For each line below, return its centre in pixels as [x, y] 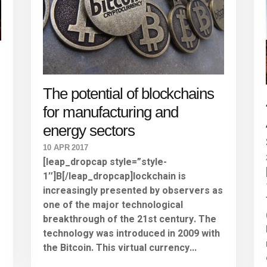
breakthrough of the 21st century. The [130, 219]
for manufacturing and [111, 112]
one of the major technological [113, 205]
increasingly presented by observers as [133, 190]
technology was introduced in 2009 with [132, 233]
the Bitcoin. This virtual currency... [120, 248]
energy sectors [89, 130]
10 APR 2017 [66, 147]
